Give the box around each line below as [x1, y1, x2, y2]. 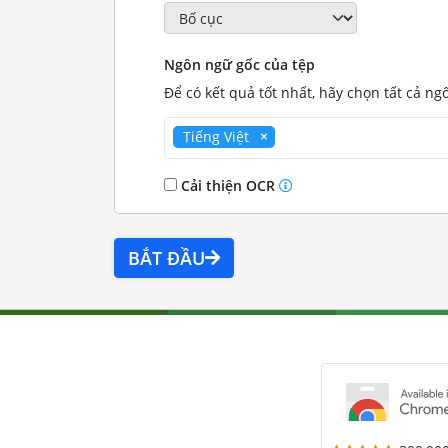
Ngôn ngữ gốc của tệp [163, 55, 315, 75]
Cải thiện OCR [176, 176, 279, 196]
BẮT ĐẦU [127, 246, 205, 271]
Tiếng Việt [182, 127, 249, 147]
